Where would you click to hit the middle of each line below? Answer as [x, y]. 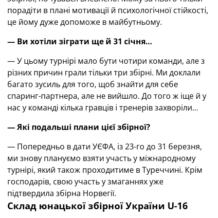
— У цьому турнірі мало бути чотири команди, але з [106, 61]
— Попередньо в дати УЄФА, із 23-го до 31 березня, [105, 146]
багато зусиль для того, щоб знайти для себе [93, 84]
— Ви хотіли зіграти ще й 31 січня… [80, 41]
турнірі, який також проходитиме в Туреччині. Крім [105, 170]
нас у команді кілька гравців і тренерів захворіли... [103, 108]
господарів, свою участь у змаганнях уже [85, 182]
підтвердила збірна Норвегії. [62, 193]
